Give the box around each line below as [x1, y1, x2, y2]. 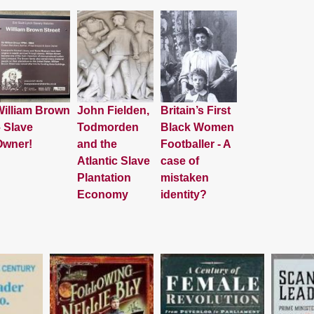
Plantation [77, 171, 132, 184]
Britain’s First [161, 104, 231, 116]
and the [77, 137, 118, 150]
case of [161, 154, 199, 167]
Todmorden [77, 121, 139, 133]
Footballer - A [161, 137, 231, 150]
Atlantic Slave [77, 154, 151, 167]
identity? [161, 188, 207, 200]
